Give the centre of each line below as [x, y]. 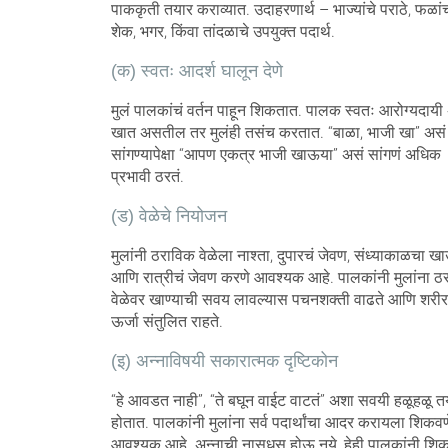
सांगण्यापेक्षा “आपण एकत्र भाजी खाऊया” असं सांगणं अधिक [275, 154]
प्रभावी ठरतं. [147, 176]
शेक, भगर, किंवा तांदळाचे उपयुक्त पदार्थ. [222, 31]
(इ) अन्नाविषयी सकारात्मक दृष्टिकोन [224, 360]
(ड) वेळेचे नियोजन [168, 215]
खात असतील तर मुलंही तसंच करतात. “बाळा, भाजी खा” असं [278, 132]
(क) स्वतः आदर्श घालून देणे [196, 70]
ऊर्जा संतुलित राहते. [166, 321]
